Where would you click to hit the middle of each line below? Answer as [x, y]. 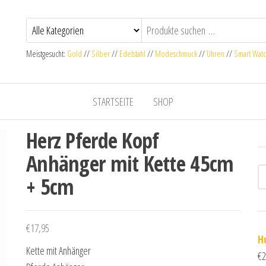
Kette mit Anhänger [58, 251]
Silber [101, 54]
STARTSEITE [113, 102]
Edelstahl [132, 54]
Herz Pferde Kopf [93, 140]
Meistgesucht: [47, 54]
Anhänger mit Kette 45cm [130, 164]
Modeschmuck [176, 54]
